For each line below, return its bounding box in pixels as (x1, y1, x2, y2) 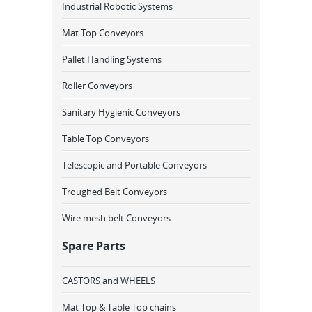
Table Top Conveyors (62, 132, 149, 145)
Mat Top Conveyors (62, 26, 143, 39)
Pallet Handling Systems (62, 53, 162, 65)
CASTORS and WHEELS (62, 274, 155, 287)
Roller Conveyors (62, 79, 132, 92)
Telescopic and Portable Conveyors (62, 159, 207, 171)
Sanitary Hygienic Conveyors (62, 106, 180, 118)
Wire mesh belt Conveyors (62, 212, 171, 224)
